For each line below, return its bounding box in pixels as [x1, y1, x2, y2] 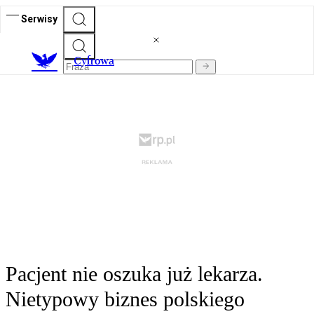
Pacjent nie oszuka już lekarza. [6, 262, 263, 286]
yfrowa [81, 54, 114, 68]
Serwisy [21, 13, 57, 25]
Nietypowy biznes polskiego [6, 287, 245, 311]
